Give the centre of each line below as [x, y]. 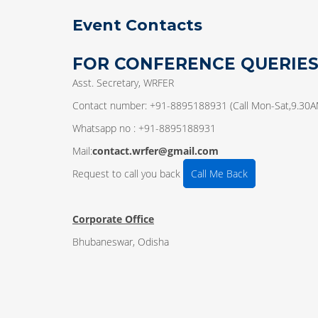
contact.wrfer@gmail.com [155, 151]
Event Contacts [137, 26]
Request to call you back [128, 174]
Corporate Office [113, 219]
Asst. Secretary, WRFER [123, 83]
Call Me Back [219, 174]
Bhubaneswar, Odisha [121, 242]
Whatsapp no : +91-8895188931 [144, 128]
